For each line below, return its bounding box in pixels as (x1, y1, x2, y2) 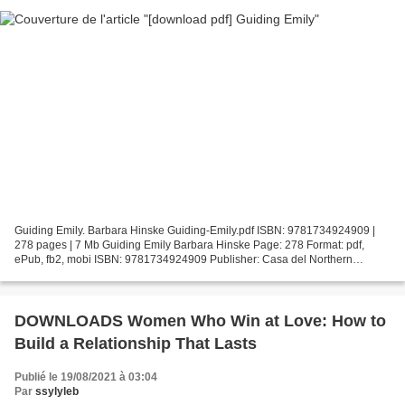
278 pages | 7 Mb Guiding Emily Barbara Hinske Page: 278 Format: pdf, (14, 239, 364, 252)
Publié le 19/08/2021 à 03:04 (14, 371, 157, 384)
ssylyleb (35, 385, 79, 399)
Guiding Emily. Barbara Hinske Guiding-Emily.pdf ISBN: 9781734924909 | (14, 224, 375, 238)
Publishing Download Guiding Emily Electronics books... (14, 268, 289, 281)
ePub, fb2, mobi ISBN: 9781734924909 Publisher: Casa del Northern (14, 253, 353, 267)
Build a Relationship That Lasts (14, 334, 257, 353)
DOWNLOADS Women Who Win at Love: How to (14, 312, 386, 331)
